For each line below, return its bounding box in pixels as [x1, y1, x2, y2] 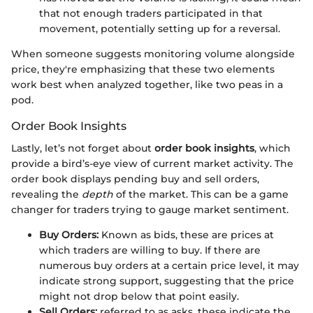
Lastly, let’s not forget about [11, 142, 154, 155]
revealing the [11, 188, 82, 201]
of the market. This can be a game [113, 188, 289, 201]
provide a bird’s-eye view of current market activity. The [11, 157, 293, 170]
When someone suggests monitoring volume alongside [11, 48, 295, 60]
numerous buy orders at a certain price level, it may [39, 259, 299, 272]
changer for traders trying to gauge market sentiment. [11, 203, 289, 217]
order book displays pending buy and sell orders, [11, 173, 259, 186]
